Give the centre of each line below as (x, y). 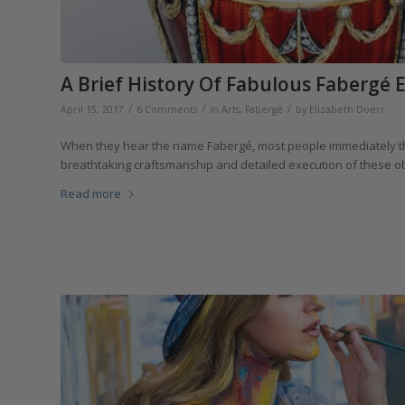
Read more (91, 193)
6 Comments (167, 109)
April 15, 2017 (92, 109)
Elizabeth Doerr (347, 109)
